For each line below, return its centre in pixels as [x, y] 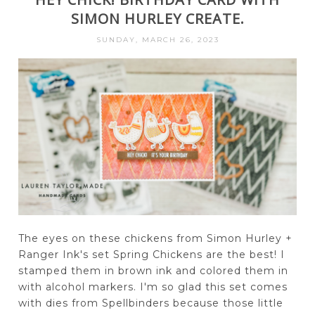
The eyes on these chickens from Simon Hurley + [155, 239]
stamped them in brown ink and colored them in [153, 271]
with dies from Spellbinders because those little [150, 303]
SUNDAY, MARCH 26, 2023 [157, 40]
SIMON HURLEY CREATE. [157, 19]
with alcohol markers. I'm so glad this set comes [153, 287]
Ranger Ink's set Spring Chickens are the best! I [151, 255]
